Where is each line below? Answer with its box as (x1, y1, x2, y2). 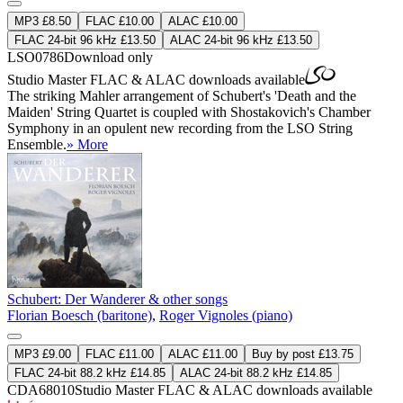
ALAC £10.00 (168, 13, 237, 28)
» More (67, 136, 108, 152)
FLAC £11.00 (85, 346, 154, 361)
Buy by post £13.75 (252, 346, 354, 361)
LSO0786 (7, 49, 64, 65)
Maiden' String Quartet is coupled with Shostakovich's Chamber (7, 103, 371, 120)
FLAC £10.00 (85, 13, 154, 28)
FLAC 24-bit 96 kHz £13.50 (14, 32, 156, 47)
